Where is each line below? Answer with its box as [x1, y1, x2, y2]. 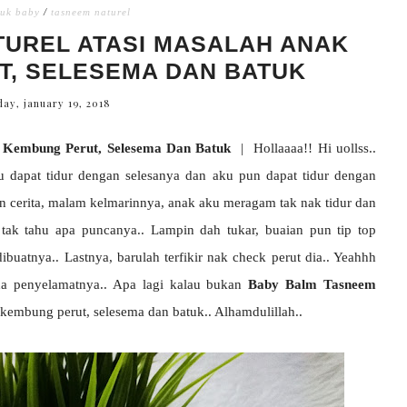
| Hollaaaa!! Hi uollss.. [231, 141, 376, 155]
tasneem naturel [51, 6, 131, 17]
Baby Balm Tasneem [248, 277, 377, 292]
